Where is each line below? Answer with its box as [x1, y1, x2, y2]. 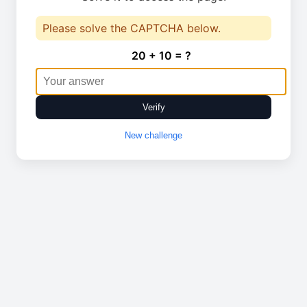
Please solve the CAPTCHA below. [42, 21, 221, 35]
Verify [142, 102, 165, 112]
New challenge [125, 130, 182, 140]
